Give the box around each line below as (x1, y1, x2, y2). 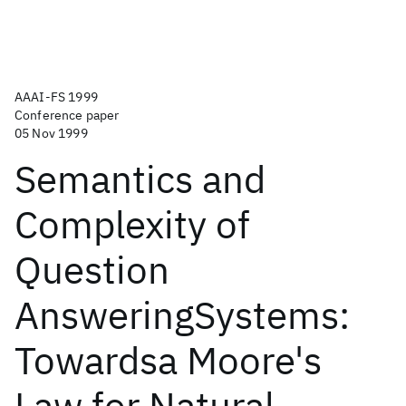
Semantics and (14, 154, 266, 204)
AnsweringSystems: (14, 290, 350, 340)
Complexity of (14, 199, 250, 249)
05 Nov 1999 (14, 125, 88, 141)
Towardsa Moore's (14, 335, 322, 385)
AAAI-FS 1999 (14, 89, 98, 105)
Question (14, 245, 169, 295)
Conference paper (14, 107, 120, 123)
